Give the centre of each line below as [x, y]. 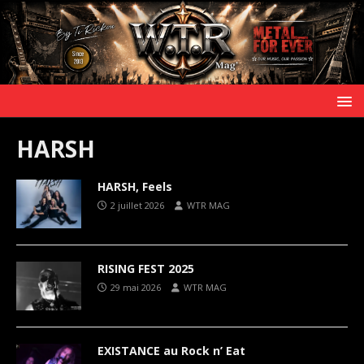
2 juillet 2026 [137, 205]
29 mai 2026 [136, 287]
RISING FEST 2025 [146, 268]
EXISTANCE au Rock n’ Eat [171, 350]
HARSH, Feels [135, 186]
